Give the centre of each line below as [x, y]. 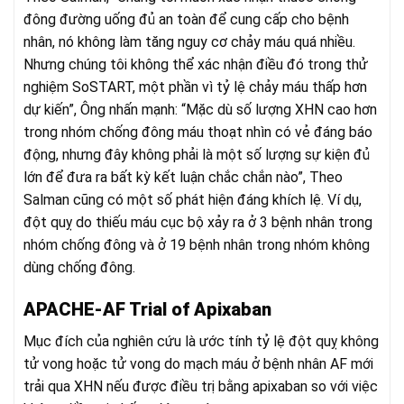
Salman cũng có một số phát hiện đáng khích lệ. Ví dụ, [193, 200]
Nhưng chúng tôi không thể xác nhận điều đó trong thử [196, 65]
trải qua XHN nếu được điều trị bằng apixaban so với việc [201, 387]
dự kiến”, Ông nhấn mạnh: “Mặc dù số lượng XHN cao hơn [200, 110]
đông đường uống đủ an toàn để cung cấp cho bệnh [186, 20]
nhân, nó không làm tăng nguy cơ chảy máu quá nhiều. [189, 42]
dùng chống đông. [79, 268]
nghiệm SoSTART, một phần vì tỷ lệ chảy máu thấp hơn [195, 87]
